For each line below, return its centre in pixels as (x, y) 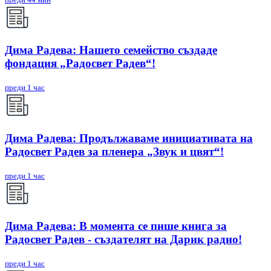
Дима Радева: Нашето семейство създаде (111, 50)
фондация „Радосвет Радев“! (80, 64)
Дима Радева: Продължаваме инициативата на (129, 138)
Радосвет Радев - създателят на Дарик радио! (123, 240)
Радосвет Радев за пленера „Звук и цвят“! (114, 151)
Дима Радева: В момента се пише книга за (116, 226)
